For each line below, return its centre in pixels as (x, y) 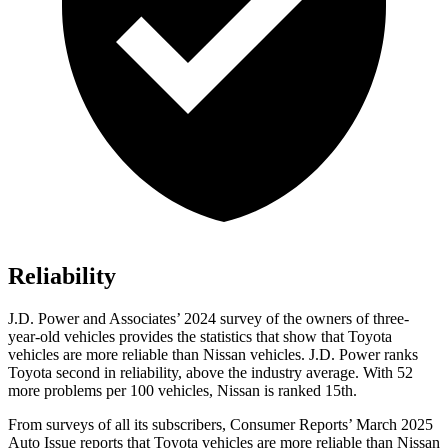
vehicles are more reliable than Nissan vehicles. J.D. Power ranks (213, 355)
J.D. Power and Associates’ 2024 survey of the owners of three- (208, 319)
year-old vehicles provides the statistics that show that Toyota (200, 337)
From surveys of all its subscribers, (119, 425)
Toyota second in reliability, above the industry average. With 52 (210, 373)
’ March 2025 (390, 425)
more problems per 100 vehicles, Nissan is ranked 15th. (182, 391)
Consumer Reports (289, 425)
